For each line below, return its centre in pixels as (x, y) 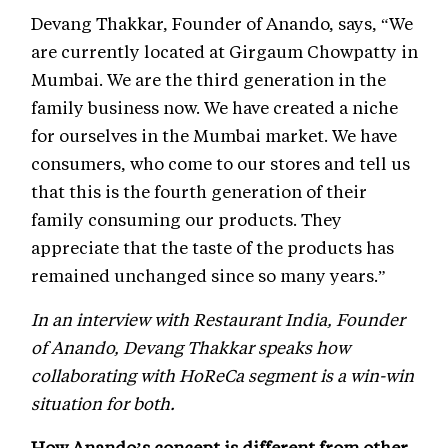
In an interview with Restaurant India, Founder (218, 318)
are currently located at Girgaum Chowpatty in (224, 50)
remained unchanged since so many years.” (208, 274)
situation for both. (103, 402)
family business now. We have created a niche (214, 106)
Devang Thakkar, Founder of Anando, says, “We (222, 22)
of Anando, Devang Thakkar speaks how (190, 346)
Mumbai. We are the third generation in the (208, 78)
